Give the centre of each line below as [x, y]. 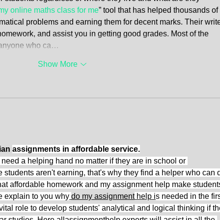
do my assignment [103, 196]
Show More [57, 64]
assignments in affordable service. [76, 149]
